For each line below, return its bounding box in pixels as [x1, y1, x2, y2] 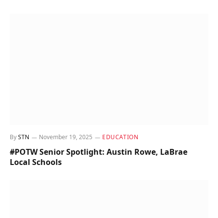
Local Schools [10, 157, 62, 168]
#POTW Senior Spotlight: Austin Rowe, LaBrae [10, 146, 187, 158]
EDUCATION [102, 133, 139, 142]
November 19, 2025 [39, 133, 92, 142]
